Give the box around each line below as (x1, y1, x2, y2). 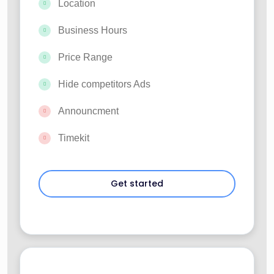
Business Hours (58, 25, 127, 36)
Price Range (58, 52, 113, 63)
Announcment (58, 106, 119, 117)
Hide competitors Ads (58, 79, 150, 90)
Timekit (58, 133, 89, 144)
